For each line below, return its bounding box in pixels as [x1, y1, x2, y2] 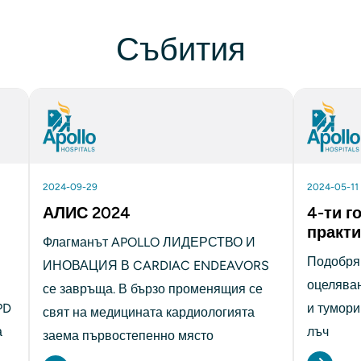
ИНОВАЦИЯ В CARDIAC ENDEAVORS [42, 258, 269, 274]
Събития [115, 30, 246, 69]
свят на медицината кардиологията [42, 305, 255, 321]
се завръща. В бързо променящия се [42, 281, 263, 297]
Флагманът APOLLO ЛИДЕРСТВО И [42, 234, 255, 251]
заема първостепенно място [42, 328, 214, 344]
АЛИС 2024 [42, 203, 131, 223]
